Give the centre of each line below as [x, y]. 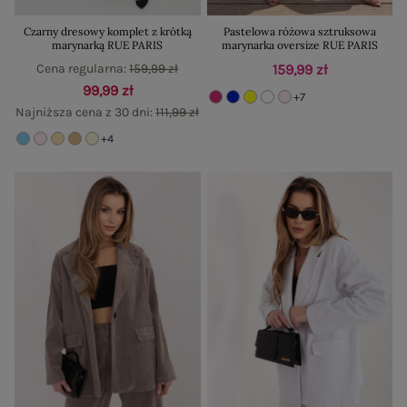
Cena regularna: [83, 69]
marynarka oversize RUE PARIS [299, 45]
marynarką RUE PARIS [108, 45]
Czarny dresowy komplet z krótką [107, 32]
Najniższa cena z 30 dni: [86, 113]
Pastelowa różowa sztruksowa [299, 32]
